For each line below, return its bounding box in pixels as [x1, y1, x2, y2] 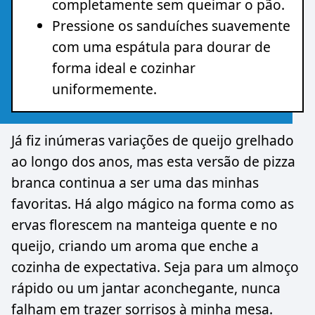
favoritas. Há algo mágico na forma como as [11, 194, 294, 214]
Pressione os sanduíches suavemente [52, 15, 290, 35]
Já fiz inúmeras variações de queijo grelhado [11, 131, 294, 150]
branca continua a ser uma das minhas [11, 173, 259, 193]
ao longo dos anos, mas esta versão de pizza [11, 152, 295, 172]
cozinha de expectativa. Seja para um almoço [11, 257, 299, 277]
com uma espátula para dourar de [52, 37, 271, 56]
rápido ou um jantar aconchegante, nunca [11, 278, 281, 298]
